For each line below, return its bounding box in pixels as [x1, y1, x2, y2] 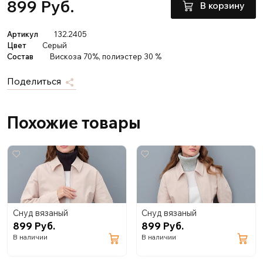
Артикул [6, 29, 38, 39]
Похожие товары [7, 112, 141, 133]
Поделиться [6, 75, 63, 87]
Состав [6, 51, 33, 61]
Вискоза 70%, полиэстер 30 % [49, 51, 162, 61]
